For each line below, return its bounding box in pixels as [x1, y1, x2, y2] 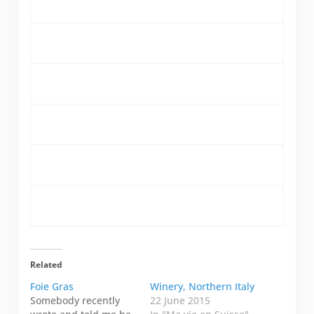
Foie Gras [29, 280, 74, 294]
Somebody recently [29, 294, 120, 308]
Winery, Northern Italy [149, 280, 254, 294]
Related [29, 259, 62, 271]
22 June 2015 [149, 294, 210, 308]
